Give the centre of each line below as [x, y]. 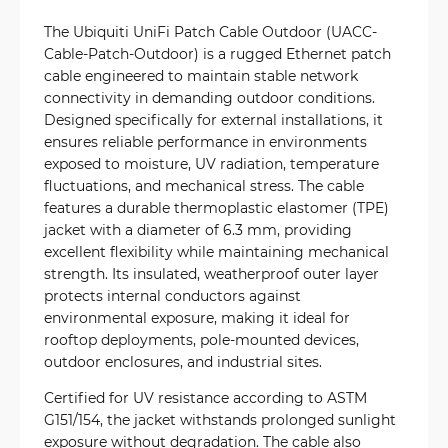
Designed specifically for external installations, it [213, 119]
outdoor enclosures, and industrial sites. [183, 361]
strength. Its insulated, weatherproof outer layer [211, 273]
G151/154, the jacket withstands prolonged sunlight [220, 419]
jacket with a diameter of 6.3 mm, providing [198, 229]
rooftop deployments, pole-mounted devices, [201, 339]
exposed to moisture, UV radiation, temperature [211, 163]
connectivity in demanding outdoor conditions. [209, 97]
